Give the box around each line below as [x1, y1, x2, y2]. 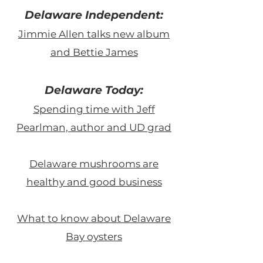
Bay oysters [66, 230, 122, 242]
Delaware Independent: [25, 8, 163, 22]
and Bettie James [50, 46, 138, 58]
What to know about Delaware [17, 212, 171, 224]
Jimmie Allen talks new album [18, 28, 170, 40]
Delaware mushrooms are [29, 157, 159, 170]
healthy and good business [26, 176, 162, 188]
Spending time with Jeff [33, 103, 155, 115]
